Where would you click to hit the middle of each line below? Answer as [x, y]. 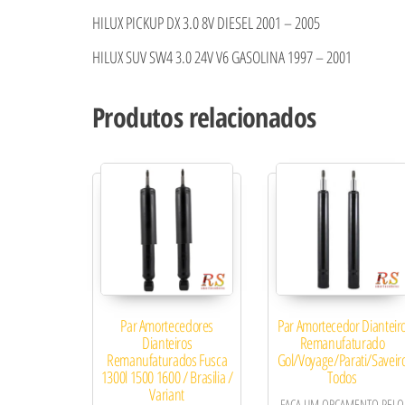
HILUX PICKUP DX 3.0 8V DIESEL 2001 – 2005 [206, 23]
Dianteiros [167, 343]
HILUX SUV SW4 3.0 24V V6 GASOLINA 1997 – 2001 [222, 57]
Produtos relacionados [204, 118]
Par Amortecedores [167, 326]
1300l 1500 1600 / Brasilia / [167, 377]
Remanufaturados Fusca [167, 360]
